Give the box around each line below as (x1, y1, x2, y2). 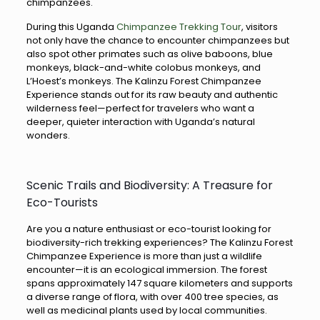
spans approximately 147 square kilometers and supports (26, 276, 293, 290)
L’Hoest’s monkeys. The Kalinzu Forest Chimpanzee (26, 74, 261, 88)
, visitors (241, 20, 278, 34)
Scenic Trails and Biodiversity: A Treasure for (26, 177, 273, 194)
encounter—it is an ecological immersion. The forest (26, 263, 267, 276)
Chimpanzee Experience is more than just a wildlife (26, 249, 262, 263)
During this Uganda (26, 20, 114, 34)
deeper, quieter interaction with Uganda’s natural (26, 115, 255, 129)
